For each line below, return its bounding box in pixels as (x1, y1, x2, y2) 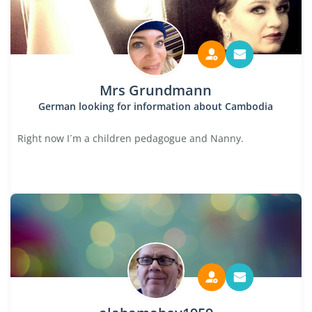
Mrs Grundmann (100, 81, 212, 100)
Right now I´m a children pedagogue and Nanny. (17, 132, 244, 145)
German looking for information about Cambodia (38, 100, 274, 113)
